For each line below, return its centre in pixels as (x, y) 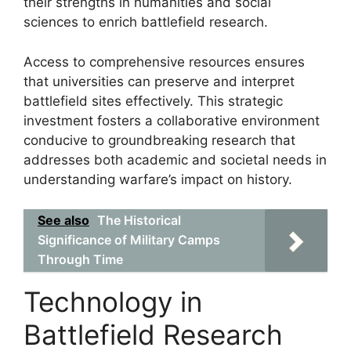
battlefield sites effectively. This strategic (153, 101)
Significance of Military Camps (129, 240)
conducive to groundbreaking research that (159, 140)
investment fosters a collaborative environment (172, 120)
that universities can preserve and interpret (159, 81)
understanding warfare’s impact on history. (158, 179)
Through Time (80, 259)
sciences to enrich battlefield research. (146, 22)
